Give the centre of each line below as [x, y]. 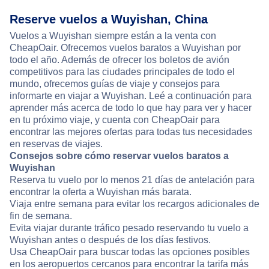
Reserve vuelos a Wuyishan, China [109, 20]
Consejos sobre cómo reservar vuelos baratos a [119, 156]
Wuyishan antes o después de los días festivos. [110, 240]
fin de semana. [41, 216]
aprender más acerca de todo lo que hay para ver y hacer [131, 108]
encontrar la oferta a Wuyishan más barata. [101, 192]
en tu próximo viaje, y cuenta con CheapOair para [115, 120]
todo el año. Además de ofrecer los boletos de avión [119, 60]
